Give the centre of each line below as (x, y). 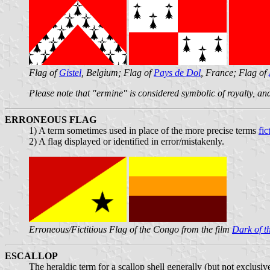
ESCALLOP (31, 256)
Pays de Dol (177, 72)
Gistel (70, 72)
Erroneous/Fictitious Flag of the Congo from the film (130, 229)
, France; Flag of (235, 72)
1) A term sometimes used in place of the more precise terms (144, 130)
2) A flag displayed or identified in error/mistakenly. (127, 141)
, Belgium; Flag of (118, 72)
